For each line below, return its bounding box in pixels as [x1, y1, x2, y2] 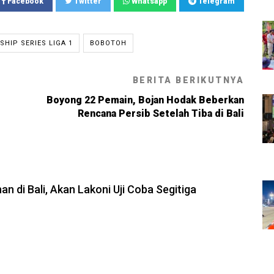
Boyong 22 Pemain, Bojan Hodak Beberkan [46, 94, 244, 106]
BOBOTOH [90, 39, 127, 47]
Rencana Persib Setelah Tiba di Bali [78, 107, 244, 119]
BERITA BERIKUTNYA [132, 75, 244, 85]
